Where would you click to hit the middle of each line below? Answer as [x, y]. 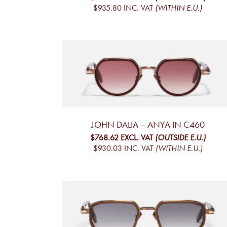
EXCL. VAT [137, 138]
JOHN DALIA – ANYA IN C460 [148, 125]
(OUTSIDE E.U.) [180, 138]
